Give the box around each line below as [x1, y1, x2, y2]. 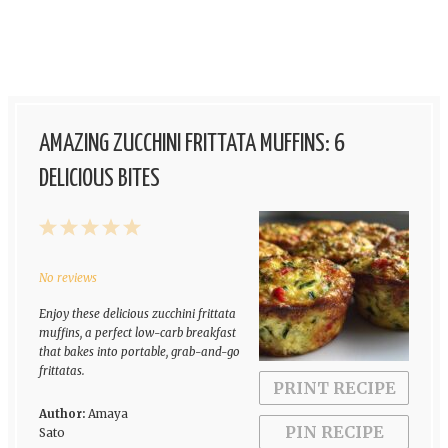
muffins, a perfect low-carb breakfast [38, 326, 236, 341]
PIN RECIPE [284, 422, 384, 443]
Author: [38, 407, 85, 422]
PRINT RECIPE [272, 378, 396, 399]
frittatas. [38, 364, 85, 379]
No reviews [38, 271, 97, 286]
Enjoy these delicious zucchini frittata [38, 307, 236, 322]
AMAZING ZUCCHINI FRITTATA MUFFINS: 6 [38, 132, 345, 156]
